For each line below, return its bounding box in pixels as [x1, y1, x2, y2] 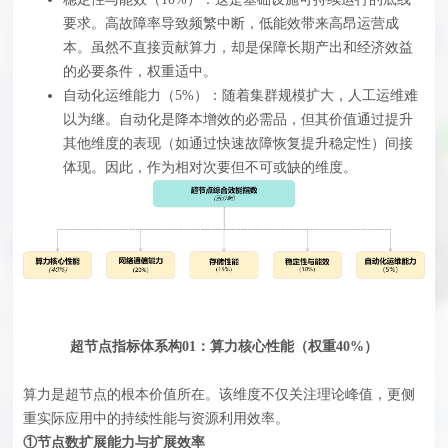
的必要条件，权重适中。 [63, 64, 218, 80]
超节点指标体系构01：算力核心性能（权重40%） [69, 339, 378, 355]
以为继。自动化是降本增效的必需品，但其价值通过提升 [63, 112, 414, 128]
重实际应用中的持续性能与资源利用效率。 [23, 411, 290, 427]
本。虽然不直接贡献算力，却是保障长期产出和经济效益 [63, 40, 414, 56]
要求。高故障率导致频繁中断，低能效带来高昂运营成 [63, 16, 400, 32]
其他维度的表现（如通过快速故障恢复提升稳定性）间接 [63, 136, 414, 152]
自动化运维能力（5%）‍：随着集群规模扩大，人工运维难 [63, 88, 419, 104]
